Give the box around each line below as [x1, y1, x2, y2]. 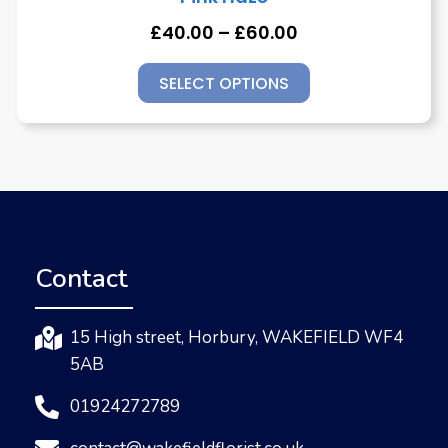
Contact [35, 261, 128, 297]
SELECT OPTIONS [159, 72, 289, 96]
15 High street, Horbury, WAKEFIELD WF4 [70, 326, 403, 350]
